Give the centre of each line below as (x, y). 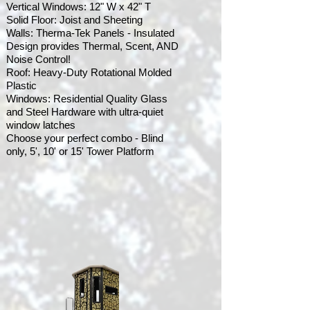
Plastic (21, 85)
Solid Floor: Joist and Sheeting (74, 20)
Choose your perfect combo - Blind (85, 138)
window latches (41, 125)
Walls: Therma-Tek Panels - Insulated (90, 33)
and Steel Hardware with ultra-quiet (85, 112)
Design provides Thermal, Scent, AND (92, 46)
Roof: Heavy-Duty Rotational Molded (89, 72)
